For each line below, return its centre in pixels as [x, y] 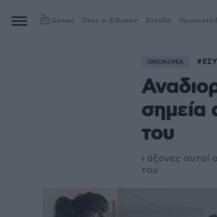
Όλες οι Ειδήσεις [110, 21]
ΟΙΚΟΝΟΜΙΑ [165, 62]
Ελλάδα [158, 21]
